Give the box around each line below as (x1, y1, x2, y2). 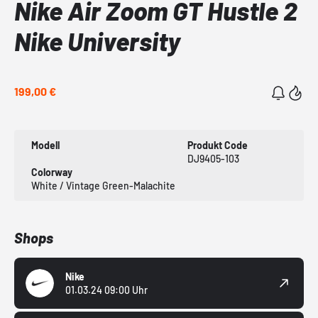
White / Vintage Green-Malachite (31, 180, 175, 192)
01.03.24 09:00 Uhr (65, 284, 148, 297)
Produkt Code (187, 139, 248, 152)
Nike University (14, 26, 180, 57)
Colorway (31, 166, 72, 179)
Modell (31, 139, 60, 152)
